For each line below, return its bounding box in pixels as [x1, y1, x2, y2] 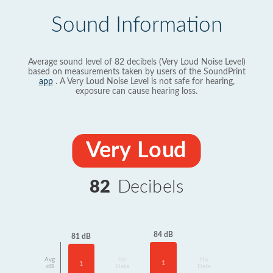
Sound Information [51, 15, 222, 36]
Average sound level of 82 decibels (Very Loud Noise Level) [27, 58, 246, 66]
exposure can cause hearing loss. [76, 87, 197, 96]
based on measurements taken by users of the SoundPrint [27, 68, 246, 76]
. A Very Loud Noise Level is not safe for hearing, [52, 77, 235, 86]
